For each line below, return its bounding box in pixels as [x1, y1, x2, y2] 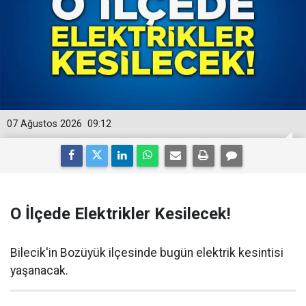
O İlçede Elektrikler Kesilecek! [10, 204, 231, 223]
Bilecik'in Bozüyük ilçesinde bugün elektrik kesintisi [10, 245, 283, 260]
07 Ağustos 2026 [7, 117, 82, 130]
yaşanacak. [10, 263, 68, 277]
